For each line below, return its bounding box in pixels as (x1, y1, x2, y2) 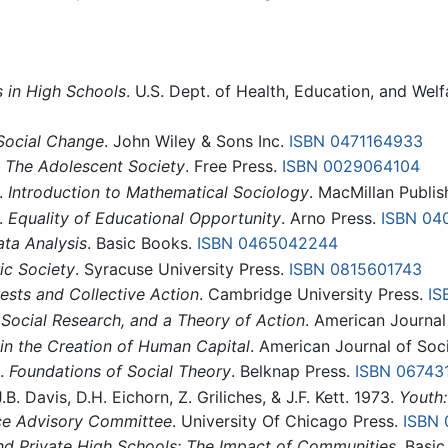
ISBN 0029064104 (281, 156, 420, 177)
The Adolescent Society (4, 156, 185, 177)
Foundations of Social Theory (8, 361, 231, 382)
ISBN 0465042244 (196, 233, 338, 254)
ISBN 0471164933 (288, 130, 423, 151)
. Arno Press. (280, 207, 381, 228)
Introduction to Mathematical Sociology (7, 182, 309, 202)
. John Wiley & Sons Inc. (103, 130, 289, 151)
